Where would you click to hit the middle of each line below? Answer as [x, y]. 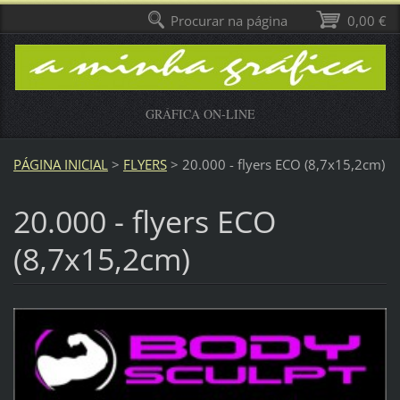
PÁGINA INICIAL [60, 164]
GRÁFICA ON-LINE [200, 114]
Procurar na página [229, 21]
